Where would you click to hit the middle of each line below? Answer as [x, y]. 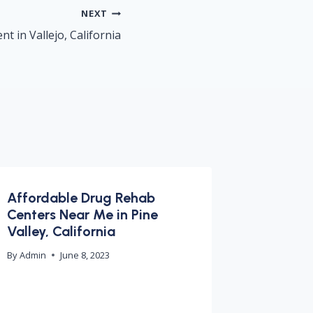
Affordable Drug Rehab [81, 198]
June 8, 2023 [85, 255]
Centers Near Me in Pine [83, 214]
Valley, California [61, 231]
